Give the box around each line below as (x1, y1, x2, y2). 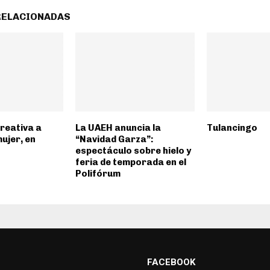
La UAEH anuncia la (75, 122, 161, 134)
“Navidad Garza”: (75, 134, 154, 145)
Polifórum (75, 168, 121, 180)
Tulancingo (206, 122, 257, 134)
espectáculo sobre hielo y (75, 145, 191, 157)
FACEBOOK (147, 257, 195, 268)
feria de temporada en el (75, 157, 186, 168)
